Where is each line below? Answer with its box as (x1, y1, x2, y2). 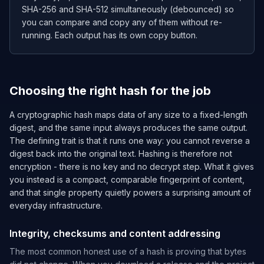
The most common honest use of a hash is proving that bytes (9, 246, 246, 256)
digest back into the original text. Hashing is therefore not (9, 148, 232, 159)
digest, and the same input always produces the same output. (9, 123, 247, 133)
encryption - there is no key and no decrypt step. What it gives (9, 161, 254, 171)
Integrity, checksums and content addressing (9, 227, 220, 239)
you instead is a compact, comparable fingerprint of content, (9, 174, 245, 184)
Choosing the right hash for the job (9, 84, 211, 98)
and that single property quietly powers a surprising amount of (9, 187, 251, 197)
